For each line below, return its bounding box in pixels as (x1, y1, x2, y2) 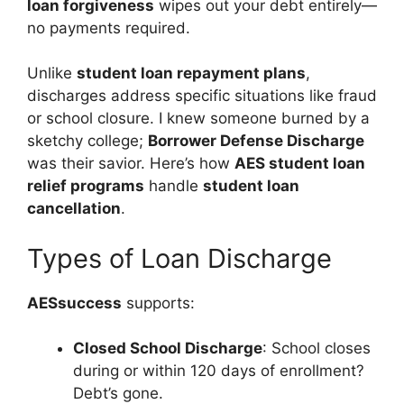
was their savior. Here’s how (27, 154, 234, 173)
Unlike (27, 64, 77, 83)
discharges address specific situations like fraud (27, 87, 377, 106)
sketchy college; (27, 132, 148, 151)
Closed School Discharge (73, 339, 262, 358)
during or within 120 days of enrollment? (73, 362, 364, 381)
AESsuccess (27, 293, 122, 312)
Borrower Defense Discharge (148, 132, 364, 151)
